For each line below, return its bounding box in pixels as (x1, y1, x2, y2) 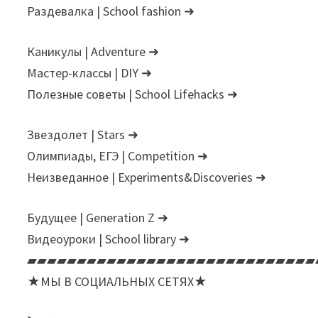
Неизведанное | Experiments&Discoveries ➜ (27, 169, 267, 186)
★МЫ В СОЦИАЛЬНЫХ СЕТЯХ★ (27, 273, 208, 290)
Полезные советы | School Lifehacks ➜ (27, 86, 238, 103)
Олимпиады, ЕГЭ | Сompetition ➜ (27, 148, 209, 165)
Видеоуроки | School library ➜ (27, 231, 190, 248)
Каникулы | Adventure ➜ (27, 43, 160, 60)
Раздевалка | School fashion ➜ (27, 3, 195, 20)
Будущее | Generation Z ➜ (27, 209, 169, 226)
